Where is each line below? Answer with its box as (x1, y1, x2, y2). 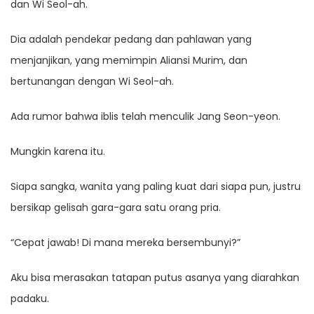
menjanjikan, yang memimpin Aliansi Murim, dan (11, 53, 247, 68)
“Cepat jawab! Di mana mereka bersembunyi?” (11, 235, 240, 250)
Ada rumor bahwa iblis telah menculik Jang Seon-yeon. (11, 109, 280, 124)
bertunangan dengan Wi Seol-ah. (11, 74, 174, 89)
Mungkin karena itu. (11, 144, 105, 159)
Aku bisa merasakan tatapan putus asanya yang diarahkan (11, 271, 299, 285)
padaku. (11, 292, 49, 306)
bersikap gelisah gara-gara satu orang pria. (11, 200, 221, 215)
